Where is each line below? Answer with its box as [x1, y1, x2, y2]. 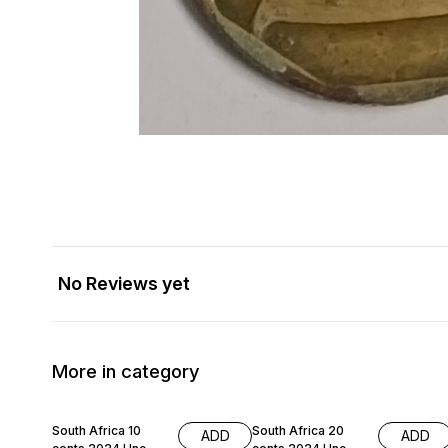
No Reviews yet [58, 273, 190, 294]
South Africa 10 [52, 423, 141, 439]
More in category [52, 359, 200, 383]
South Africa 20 [252, 423, 344, 439]
